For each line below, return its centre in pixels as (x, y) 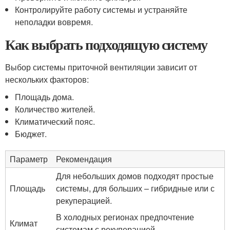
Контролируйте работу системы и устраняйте (101, 9)
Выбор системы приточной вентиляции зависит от (101, 67)
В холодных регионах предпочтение (125, 217)
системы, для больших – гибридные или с (135, 188)
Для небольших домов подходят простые (135, 176)
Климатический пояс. (55, 121)
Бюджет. (31, 134)
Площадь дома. (45, 97)
